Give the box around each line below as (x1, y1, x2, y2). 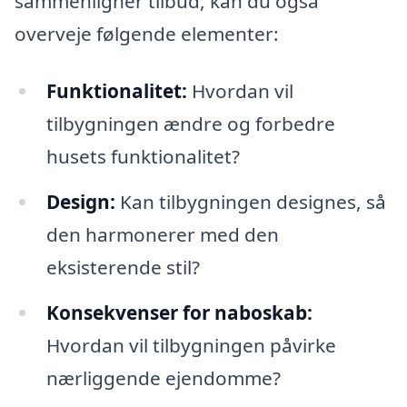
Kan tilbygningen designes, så (114, 189, 386, 215)
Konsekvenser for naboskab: (45, 300, 313, 325)
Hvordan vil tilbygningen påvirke (45, 333, 336, 358)
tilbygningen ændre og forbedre (45, 111, 335, 137)
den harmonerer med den (45, 222, 279, 248)
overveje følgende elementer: (15, 20, 279, 46)
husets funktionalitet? (45, 144, 240, 170)
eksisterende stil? (45, 254, 200, 281)
